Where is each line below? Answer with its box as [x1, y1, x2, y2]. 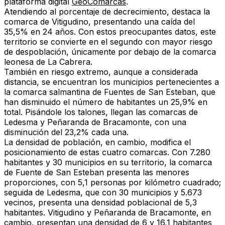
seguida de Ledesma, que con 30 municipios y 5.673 [4, 187, 202, 198]
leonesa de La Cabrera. [4, 57, 92, 67]
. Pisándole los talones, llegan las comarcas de [21, 107, 198, 118]
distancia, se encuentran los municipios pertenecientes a [4, 77, 219, 87]
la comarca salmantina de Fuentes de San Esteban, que [4, 87, 215, 97]
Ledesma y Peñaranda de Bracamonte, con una [4, 117, 186, 128]
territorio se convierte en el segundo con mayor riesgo [4, 37, 212, 47]
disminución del [4, 127, 65, 138]
